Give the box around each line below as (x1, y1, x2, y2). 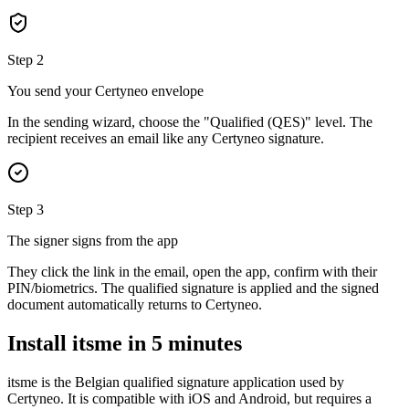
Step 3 (7, 202, 44, 218)
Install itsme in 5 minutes (7, 331, 242, 356)
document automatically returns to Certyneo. (7, 297, 262, 313)
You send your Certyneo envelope (7, 83, 204, 100)
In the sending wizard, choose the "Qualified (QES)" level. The (7, 114, 372, 131)
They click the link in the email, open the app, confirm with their (7, 264, 377, 280)
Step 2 (7, 52, 44, 68)
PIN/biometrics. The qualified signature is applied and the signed (7, 280, 379, 297)
